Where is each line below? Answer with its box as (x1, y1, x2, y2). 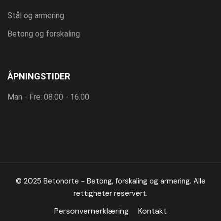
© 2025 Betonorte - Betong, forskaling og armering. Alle (15, 176, 206, 186)
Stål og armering (7, 11, 64, 21)
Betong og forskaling (7, 29, 80, 39)
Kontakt (138, 206, 167, 217)
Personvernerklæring (54, 206, 129, 217)
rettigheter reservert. (74, 188, 147, 199)
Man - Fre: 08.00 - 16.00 (7, 92, 89, 102)
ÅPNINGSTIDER (7, 71, 70, 82)
